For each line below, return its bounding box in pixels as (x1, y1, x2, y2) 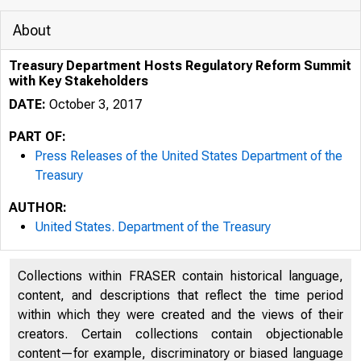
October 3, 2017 (46, 97, 142, 112)
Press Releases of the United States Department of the (35, 148, 342, 164)
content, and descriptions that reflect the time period (18, 288, 343, 303)
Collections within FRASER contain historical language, (18, 268, 343, 284)
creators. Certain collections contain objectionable (18, 326, 343, 342)
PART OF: (9, 129, 66, 144)
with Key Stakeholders (9, 73, 148, 89)
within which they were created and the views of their (18, 307, 343, 322)
